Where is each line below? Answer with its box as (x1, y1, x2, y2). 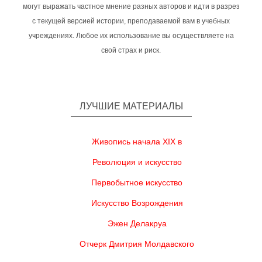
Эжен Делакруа (107, 219, 167, 229)
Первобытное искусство (91, 178, 182, 188)
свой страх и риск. (101, 46, 161, 55)
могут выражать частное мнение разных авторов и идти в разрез (22, 2, 240, 11)
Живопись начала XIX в (92, 137, 182, 147)
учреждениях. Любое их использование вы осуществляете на (28, 32, 234, 40)
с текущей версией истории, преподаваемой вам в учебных (32, 17, 230, 26)
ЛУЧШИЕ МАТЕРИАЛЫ (79, 101, 183, 112)
